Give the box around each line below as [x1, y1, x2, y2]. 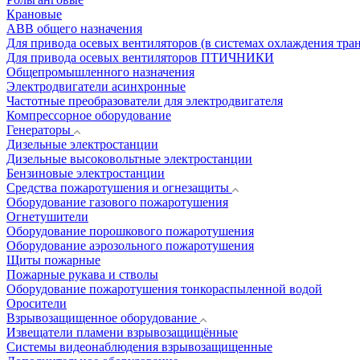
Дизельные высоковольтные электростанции [6, 152, 252, 166]
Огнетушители [6, 210, 88, 223]
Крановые [6, 7, 62, 21]
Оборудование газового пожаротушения [6, 195, 228, 209]
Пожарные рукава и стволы [6, 268, 158, 281]
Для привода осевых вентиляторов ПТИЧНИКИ [6, 51, 274, 64]
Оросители [6, 297, 67, 310]
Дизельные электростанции [6, 137, 158, 151]
